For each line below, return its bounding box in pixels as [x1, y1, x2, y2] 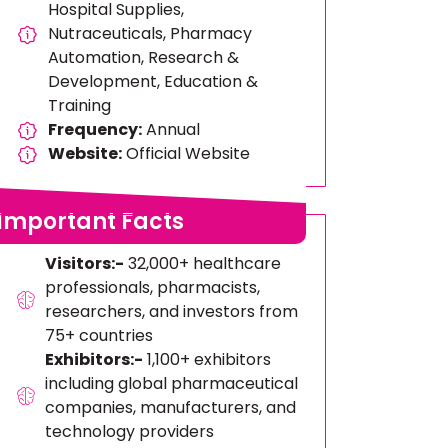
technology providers [44, 420, 214, 443]
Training [48, 94, 112, 117]
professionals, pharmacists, [44, 276, 260, 299]
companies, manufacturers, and [44, 396, 296, 419]
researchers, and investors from [44, 300, 298, 323]
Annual [142, 118, 201, 141]
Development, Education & [48, 70, 259, 93]
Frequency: [48, 118, 143, 141]
